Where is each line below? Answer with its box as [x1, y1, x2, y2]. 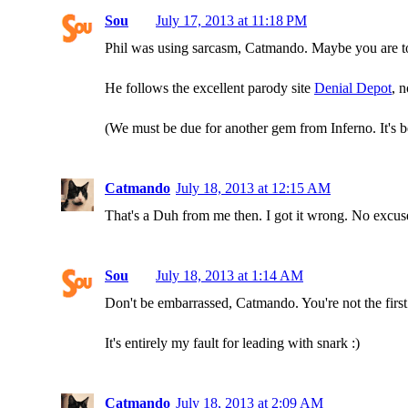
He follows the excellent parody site [105, 80, 314, 96]
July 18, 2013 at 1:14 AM [156, 268, 303, 283]
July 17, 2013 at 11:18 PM [156, 13, 307, 28]
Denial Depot [314, 80, 392, 96]
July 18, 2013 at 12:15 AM [176, 180, 331, 196]
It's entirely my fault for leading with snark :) [105, 335, 360, 351]
